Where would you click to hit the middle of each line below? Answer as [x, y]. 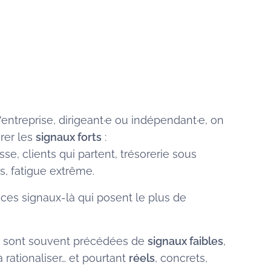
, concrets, [181, 258]
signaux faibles [185, 241]
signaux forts [69, 137]
